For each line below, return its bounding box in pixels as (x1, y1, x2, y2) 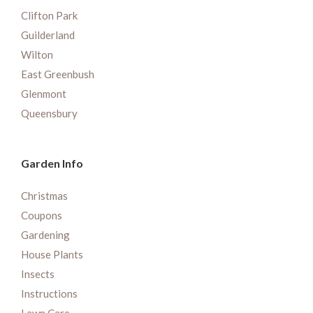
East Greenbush (21, 68, 94, 81)
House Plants (21, 248, 83, 261)
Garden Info (21, 156, 83, 170)
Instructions (21, 287, 78, 300)
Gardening (21, 228, 70, 242)
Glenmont (21, 87, 66, 101)
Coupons (21, 209, 62, 222)
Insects (21, 268, 54, 281)
